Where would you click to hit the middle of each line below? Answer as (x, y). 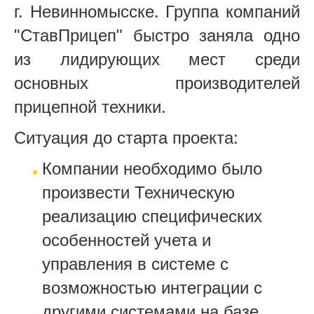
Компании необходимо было (152, 168)
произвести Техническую (138, 192)
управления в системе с (135, 264)
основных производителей (157, 83)
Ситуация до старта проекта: (126, 137)
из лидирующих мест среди (157, 59)
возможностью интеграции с (152, 287)
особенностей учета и (127, 240)
